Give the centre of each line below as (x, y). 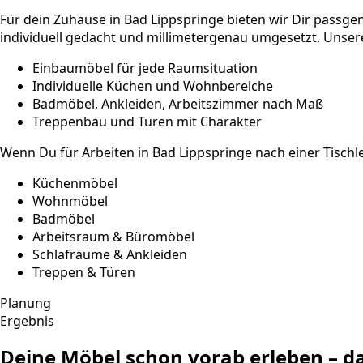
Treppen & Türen (84, 273)
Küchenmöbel (75, 184)
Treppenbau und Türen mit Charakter (147, 122)
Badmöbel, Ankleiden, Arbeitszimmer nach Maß (178, 104)
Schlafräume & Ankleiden (110, 255)
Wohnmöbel (70, 201)
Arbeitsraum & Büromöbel (113, 237)
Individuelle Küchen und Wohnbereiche (153, 86)
